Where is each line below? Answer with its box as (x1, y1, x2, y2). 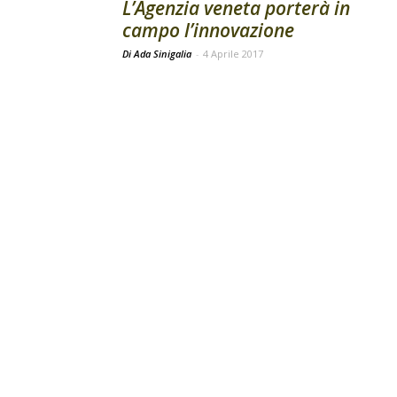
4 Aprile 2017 (203, 47, 263, 60)
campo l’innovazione (122, 18, 294, 43)
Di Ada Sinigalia (122, 47, 194, 60)
